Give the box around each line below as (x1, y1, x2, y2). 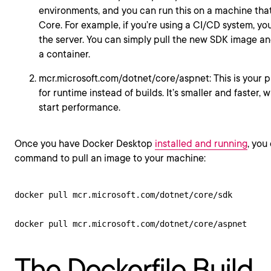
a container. (39, 48, 93, 60)
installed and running (155, 138, 247, 149)
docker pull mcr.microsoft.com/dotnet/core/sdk (15, 190, 232, 200)
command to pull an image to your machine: (15, 152, 206, 164)
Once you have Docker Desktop (15, 138, 155, 149)
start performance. (39, 102, 123, 113)
